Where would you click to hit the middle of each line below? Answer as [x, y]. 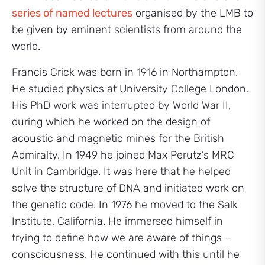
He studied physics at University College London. [130, 89]
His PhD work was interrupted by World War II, [121, 105]
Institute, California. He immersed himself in [117, 221]
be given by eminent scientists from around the [127, 30]
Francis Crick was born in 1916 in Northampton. [125, 72]
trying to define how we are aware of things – [121, 238]
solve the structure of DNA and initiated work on [128, 188]
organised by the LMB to [193, 13]
